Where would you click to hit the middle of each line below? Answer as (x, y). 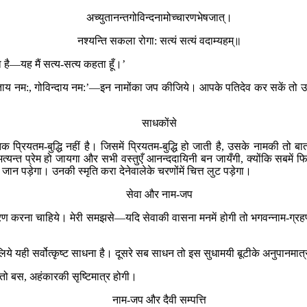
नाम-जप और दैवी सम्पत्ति (159, 299)
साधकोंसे (159, 123)
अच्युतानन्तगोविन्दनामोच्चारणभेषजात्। (159, 17)
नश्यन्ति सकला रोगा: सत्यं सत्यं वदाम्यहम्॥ (159, 40)
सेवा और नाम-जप (159, 194)
